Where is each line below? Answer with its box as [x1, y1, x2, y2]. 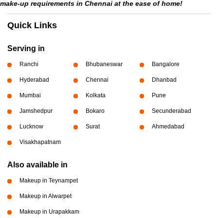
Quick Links [7, 20, 57, 30]
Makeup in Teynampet [19, 177, 78, 184]
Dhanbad [151, 76, 177, 83]
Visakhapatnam [19, 139, 61, 145]
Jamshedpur [19, 108, 53, 114]
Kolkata [85, 92, 106, 99]
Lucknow [19, 123, 43, 130]
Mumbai [19, 92, 41, 99]
